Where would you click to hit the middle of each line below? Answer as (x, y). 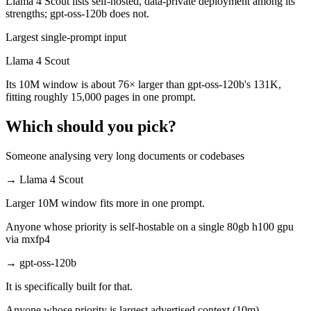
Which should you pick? (91, 127)
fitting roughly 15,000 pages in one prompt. (101, 97)
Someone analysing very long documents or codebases (125, 155)
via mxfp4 (28, 239)
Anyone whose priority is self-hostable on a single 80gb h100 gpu (150, 226)
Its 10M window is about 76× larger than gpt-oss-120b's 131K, (143, 85)
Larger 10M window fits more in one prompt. (105, 203)
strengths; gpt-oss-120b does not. (77, 14)
